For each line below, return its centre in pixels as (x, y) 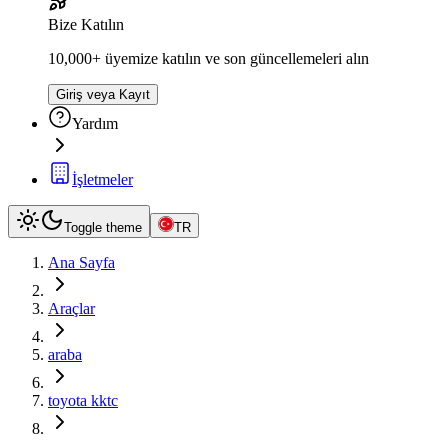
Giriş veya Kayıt (103, 94)
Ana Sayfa (81, 262)
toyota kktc (83, 400)
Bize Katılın (86, 24)
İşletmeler (102, 179)
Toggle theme (103, 227)
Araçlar (71, 308)
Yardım (95, 123)
